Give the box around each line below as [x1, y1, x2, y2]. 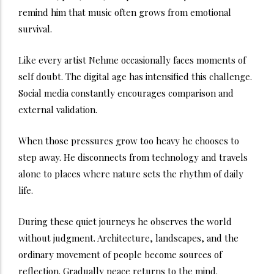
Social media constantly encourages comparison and [18, 86, 234, 99]
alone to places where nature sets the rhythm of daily [18, 167, 243, 180]
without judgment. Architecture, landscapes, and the [18, 231, 239, 244]
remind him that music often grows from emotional [18, 6, 231, 18]
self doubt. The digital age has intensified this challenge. [18, 70, 252, 83]
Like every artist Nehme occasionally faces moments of [18, 53, 246, 66]
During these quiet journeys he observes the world [18, 215, 232, 228]
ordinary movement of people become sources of [18, 248, 222, 261]
